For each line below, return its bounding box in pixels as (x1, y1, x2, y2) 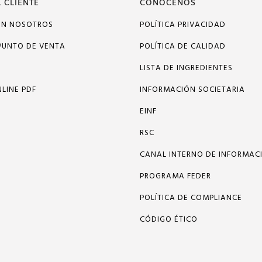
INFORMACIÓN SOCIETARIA (140, 84, 245, 96)
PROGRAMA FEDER (140, 170, 211, 182)
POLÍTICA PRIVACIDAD (140, 19, 226, 31)
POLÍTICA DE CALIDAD (140, 40, 226, 53)
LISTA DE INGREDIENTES (140, 62, 233, 74)
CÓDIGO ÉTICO (140, 213, 198, 226)
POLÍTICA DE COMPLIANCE (140, 192, 242, 204)
